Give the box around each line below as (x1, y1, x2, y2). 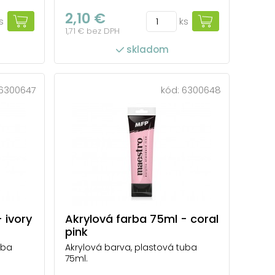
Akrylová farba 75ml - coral (65, 211, 219, 227)
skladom (126, 42, 169, 56)
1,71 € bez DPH (65, 25, 120, 37)
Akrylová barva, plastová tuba (65, 241, 197, 254)
